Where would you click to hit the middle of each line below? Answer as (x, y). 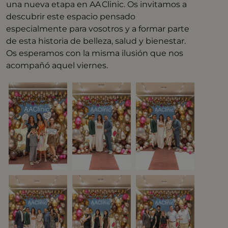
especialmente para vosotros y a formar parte (98, 28)
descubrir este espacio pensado (71, 16)
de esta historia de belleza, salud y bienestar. (96, 41)
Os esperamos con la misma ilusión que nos (95, 53)
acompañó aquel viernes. (57, 65)
